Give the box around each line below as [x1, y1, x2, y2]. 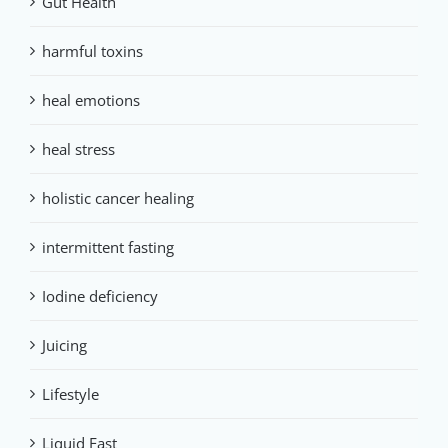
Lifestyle [42, 384, 99, 405]
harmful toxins [42, 41, 143, 62]
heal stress [42, 139, 115, 160]
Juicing [42, 335, 87, 356]
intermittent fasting [42, 237, 174, 258]
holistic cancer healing [42, 188, 194, 209]
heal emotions [42, 90, 140, 111]
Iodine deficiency [42, 286, 158, 307]
